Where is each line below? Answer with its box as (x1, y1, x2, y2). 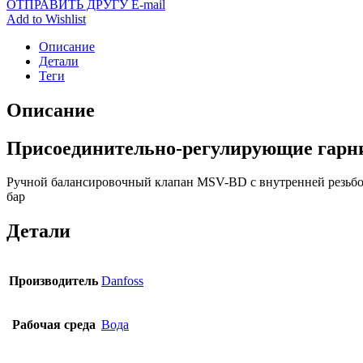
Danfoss (101, 274, 143, 288)
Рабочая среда (11, 318, 96, 332)
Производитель (9, 274, 98, 288)
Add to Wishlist (6, 11, 86, 26)
